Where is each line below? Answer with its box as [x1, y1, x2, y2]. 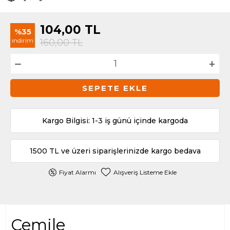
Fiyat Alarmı [59, 168, 96, 176]
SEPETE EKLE [82, 83, 148, 93]
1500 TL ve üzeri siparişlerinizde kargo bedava [29, 146, 201, 156]
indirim [12, 36, 33, 44]
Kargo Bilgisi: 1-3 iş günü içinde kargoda [42, 116, 188, 125]
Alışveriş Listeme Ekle [113, 168, 177, 176]
